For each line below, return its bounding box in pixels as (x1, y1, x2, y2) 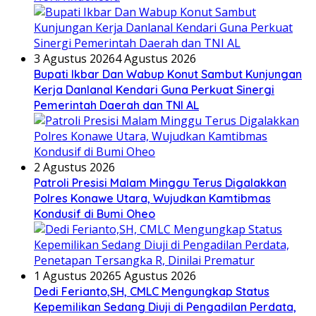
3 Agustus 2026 (34, 51, 115, 67)
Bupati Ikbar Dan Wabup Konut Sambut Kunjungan (34, 67, 302, 82)
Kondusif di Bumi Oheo (34, 207, 155, 221)
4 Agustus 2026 (115, 51, 196, 67)
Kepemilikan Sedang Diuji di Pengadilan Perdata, (34, 300, 296, 315)
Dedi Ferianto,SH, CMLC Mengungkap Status (34, 284, 269, 299)
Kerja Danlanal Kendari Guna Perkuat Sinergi (34, 83, 274, 97)
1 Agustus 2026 (34, 268, 115, 284)
